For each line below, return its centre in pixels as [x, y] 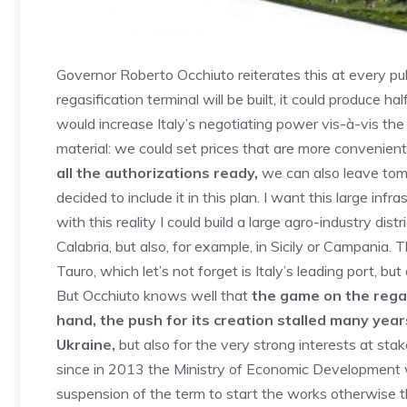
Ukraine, [86, 344]
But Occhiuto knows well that [154, 295]
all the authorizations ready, [157, 173]
